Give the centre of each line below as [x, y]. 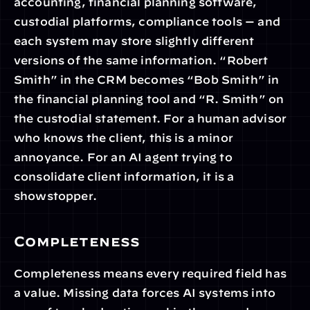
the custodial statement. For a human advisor [151, 118]
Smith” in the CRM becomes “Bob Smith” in [147, 80]
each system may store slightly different [134, 41]
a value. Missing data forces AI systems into [145, 293]
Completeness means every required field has [150, 273]
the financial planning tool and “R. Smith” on [149, 99]
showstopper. [55, 196]
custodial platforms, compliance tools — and [147, 21]
